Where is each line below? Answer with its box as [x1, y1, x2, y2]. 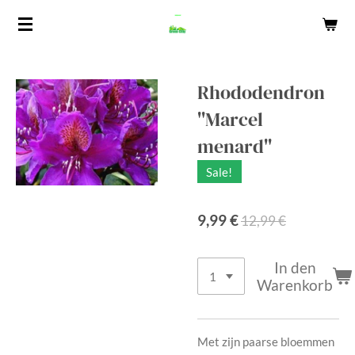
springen [7, 54, 56, 67]
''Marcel [197, 106, 263, 132]
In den [273, 258, 316, 277]
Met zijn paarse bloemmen [197, 334, 334, 349]
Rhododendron [197, 79, 325, 105]
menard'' [197, 133, 272, 159]
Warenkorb [257, 275, 334, 294]
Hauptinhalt [7, 32, 71, 46]
